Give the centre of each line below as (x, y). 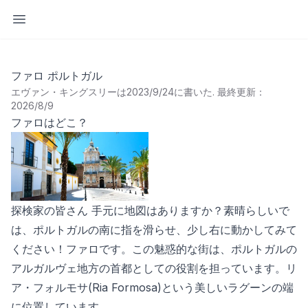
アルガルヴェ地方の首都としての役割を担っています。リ (154, 268)
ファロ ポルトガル (57, 76)
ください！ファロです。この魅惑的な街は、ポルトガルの (154, 249)
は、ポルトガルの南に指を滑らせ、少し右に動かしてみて (154, 230)
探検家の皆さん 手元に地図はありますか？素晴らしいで (150, 210)
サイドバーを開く (63, 19)
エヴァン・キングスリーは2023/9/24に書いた (112, 92)
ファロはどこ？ (49, 122)
